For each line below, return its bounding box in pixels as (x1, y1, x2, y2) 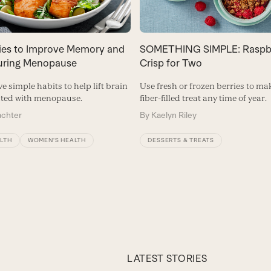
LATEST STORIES (127, 252, 207, 264)
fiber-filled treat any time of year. (140, 93, 267, 103)
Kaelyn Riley (151, 109, 197, 120)
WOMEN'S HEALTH (27, 136, 86, 143)
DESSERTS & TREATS (148, 136, 215, 143)
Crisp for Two (140, 56, 203, 69)
